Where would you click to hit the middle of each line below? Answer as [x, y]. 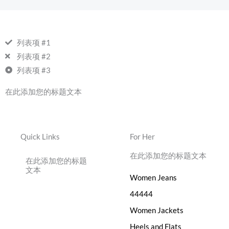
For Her [142, 136]
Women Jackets [157, 210]
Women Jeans [153, 177]
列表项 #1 [33, 42]
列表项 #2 [33, 56]
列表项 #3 [33, 70]
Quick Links [40, 136]
